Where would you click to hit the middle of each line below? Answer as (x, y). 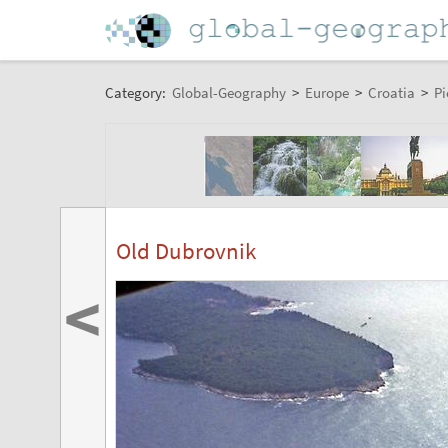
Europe (326, 92)
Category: (136, 92)
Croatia (391, 92)
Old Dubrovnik (185, 251)
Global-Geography (228, 92)
